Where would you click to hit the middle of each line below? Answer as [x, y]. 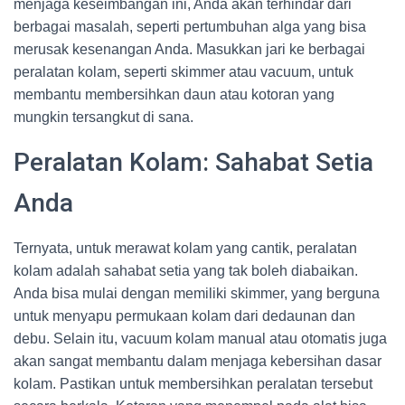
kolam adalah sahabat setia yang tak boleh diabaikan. [186, 271]
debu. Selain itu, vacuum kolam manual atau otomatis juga [200, 339]
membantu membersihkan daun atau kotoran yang [174, 94]
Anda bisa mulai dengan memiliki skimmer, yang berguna [197, 293]
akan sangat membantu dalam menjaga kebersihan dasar [198, 361]
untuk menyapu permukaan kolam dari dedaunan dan [184, 316]
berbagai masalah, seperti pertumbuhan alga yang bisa [190, 27]
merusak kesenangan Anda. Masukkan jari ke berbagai [189, 49]
